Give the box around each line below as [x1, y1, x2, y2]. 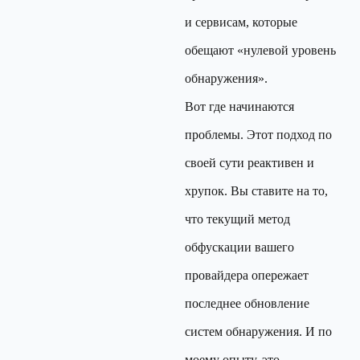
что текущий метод [185, 212, 290, 226]
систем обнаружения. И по [185, 325, 332, 338]
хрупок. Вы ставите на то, [185, 184, 328, 198]
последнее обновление [185, 297, 309, 310]
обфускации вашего [185, 240, 294, 254]
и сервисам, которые [185, 15, 297, 29]
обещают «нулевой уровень [185, 43, 336, 57]
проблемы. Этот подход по [185, 128, 332, 141]
